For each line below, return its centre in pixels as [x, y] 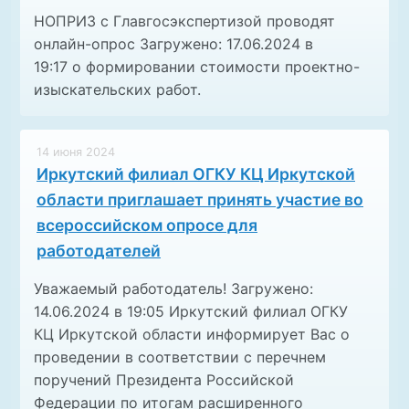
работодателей [99, 251]
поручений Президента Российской [164, 380]
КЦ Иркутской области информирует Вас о [192, 335]
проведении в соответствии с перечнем [180, 357]
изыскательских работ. [117, 90]
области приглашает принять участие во [200, 200]
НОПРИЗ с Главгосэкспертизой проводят [184, 21]
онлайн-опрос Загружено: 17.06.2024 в [173, 44]
